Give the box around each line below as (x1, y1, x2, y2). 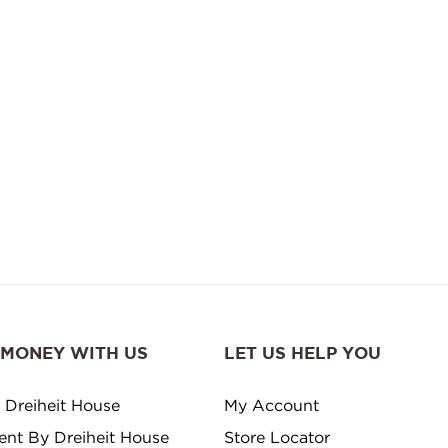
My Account (224, 395, 319, 414)
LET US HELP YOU (224, 346, 381, 362)
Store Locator (224, 427, 330, 446)
